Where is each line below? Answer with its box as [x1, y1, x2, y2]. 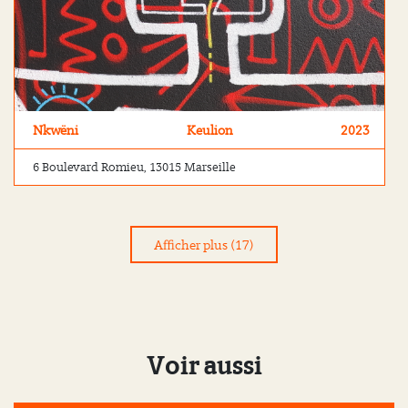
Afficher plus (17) [154, 236, 254, 254]
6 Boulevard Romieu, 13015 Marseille [33, 159, 236, 176]
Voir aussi [146, 347, 262, 385]
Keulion [187, 121, 234, 139]
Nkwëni [33, 121, 78, 139]
